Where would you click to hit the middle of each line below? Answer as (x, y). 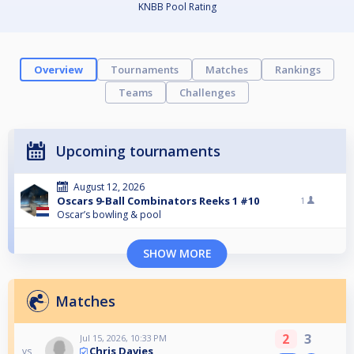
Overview (58, 70)
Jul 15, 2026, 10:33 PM (124, 338)
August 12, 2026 (109, 187)
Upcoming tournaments (138, 151)
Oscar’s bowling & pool (109, 215)
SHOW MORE (177, 254)
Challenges (207, 93)
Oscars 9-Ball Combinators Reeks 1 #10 (158, 201)
